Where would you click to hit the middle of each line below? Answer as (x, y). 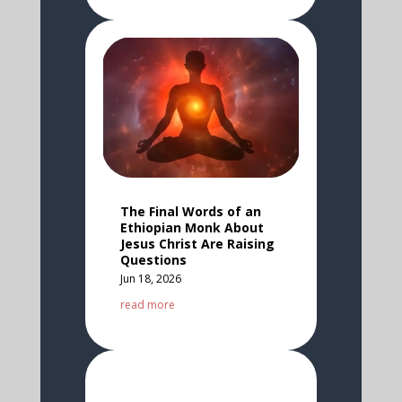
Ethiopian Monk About (192, 227)
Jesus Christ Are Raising (197, 243)
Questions (153, 259)
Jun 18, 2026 (150, 278)
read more (147, 304)
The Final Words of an (190, 211)
